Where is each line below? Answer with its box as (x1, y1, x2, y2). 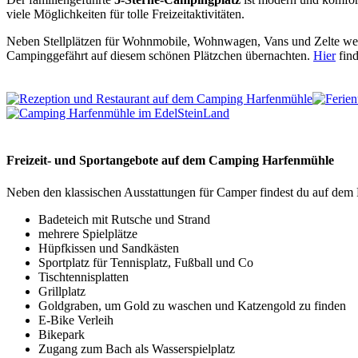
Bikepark (38, 327, 85, 341)
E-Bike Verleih (38, 312, 113, 327)
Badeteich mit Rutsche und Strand (38, 212, 210, 226)
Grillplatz (38, 284, 86, 298)
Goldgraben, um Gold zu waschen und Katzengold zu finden (38, 298, 346, 312)
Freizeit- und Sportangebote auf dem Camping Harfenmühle (6, 153, 334, 168)
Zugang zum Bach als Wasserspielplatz (38, 341, 235, 356)
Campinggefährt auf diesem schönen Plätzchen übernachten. (6, 49, 313, 63)
